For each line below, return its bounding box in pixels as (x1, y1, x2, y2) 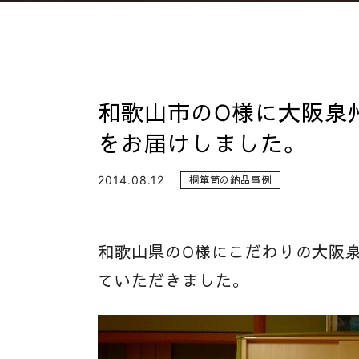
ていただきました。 (98, 272, 245, 291)
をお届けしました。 (98, 131, 301, 158)
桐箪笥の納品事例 (188, 173, 272, 186)
